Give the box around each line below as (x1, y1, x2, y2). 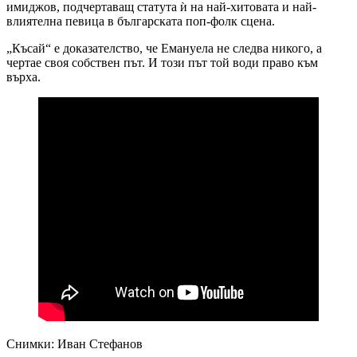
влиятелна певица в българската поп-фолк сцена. (6, 14, 275, 29)
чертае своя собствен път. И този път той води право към (6, 56, 318, 70)
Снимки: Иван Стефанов (6, 337, 143, 351)
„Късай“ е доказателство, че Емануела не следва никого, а (6, 41, 322, 56)
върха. (6, 70, 41, 84)
